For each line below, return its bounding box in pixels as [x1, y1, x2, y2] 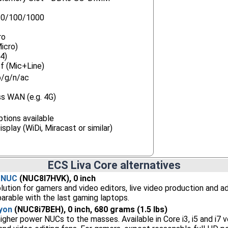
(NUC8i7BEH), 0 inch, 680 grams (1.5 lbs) [12, 205, 167, 214]
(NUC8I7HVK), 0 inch [17, 174, 96, 183]
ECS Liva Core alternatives [47, 159, 181, 172]
